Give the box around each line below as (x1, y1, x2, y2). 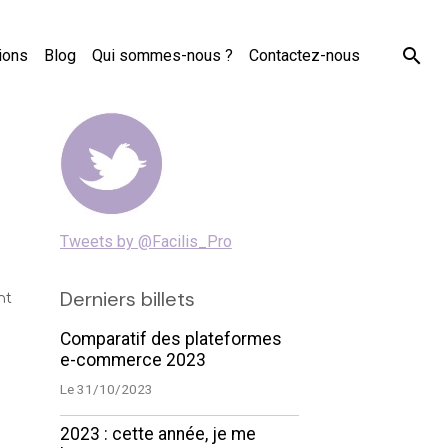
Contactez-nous (249, 46, 360, 65)
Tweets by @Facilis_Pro (59, 232, 232, 251)
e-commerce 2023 (59, 350, 206, 370)
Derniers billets (59, 286, 195, 312)
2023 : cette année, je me (59, 424, 256, 444)
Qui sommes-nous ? (92, 46, 233, 65)
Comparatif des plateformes (59, 329, 282, 349)
